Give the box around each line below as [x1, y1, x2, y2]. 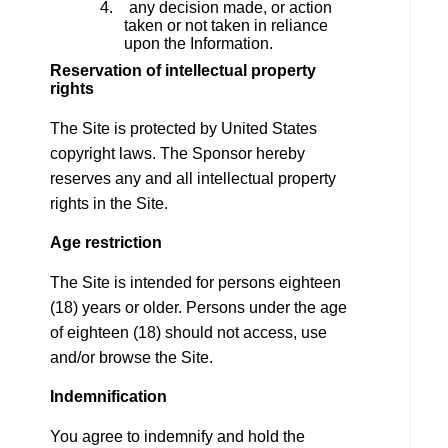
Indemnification [50, 388, 167, 406]
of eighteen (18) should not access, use [50, 324, 327, 342]
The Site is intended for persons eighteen [50, 274, 341, 292]
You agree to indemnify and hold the [50, 428, 305, 446]
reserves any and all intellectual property [50, 170, 336, 188]
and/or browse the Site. [50, 349, 213, 367]
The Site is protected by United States [50, 120, 317, 138]
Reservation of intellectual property [50, 62, 316, 80]
